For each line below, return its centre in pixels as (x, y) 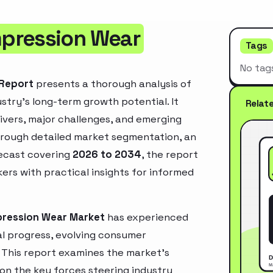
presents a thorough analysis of (112, 83)
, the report (170, 154)
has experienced (147, 217)
